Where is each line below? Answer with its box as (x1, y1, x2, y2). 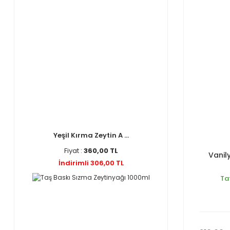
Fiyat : (64, 146, 84, 156)
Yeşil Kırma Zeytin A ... (53, 130, 129, 140)
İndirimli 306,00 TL (58, 158, 124, 168)
